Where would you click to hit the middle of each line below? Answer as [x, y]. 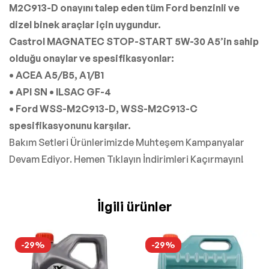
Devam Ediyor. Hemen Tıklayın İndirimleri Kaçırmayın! [126, 159]
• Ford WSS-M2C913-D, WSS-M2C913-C [103, 109]
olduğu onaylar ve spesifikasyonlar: [92, 59]
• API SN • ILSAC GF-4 [60, 92]
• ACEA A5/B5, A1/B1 [56, 75]
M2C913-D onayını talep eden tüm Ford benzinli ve [124, 8]
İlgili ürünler [134, 207]
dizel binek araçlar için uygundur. [85, 25]
